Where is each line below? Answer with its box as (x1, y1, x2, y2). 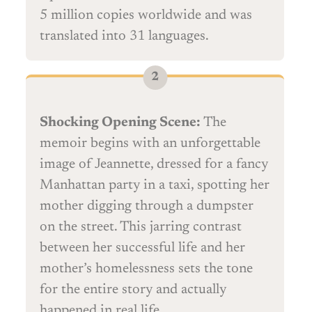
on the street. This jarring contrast (40, 220, 242, 235)
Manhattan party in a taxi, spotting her (40, 178, 270, 193)
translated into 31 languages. (40, 29, 209, 44)
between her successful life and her (40, 241, 245, 256)
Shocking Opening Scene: (40, 116, 201, 130)
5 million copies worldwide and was (40, 8, 252, 23)
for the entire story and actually (40, 283, 226, 297)
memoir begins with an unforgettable (40, 136, 260, 151)
